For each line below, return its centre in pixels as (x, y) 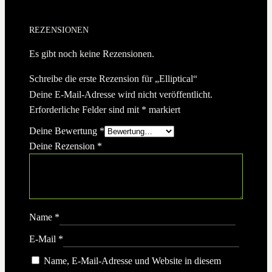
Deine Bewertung (64, 131)
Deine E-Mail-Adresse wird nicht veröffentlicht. (121, 95)
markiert (163, 110)
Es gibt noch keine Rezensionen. (92, 54)
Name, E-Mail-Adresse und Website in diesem (132, 261)
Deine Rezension (63, 146)
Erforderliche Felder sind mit (85, 110)
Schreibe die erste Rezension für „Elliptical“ (113, 79)
